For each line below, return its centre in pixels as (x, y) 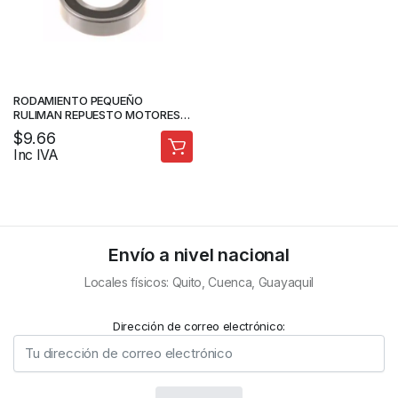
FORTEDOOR (48, 129)
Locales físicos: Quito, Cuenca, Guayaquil (199, 282)
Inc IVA (36, 155)
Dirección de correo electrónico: (199, 326)
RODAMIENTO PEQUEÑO (78, 100)
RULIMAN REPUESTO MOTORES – (101, 115)
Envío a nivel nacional (199, 255)
